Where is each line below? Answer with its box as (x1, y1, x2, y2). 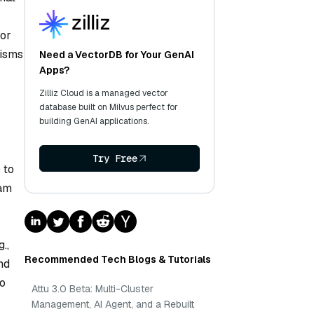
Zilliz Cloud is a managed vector (39, 88, 168, 99)
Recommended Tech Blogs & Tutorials (25, 253, 211, 266)
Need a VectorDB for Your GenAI (39, 48, 194, 61)
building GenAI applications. (39, 116, 149, 127)
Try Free (92, 152, 137, 165)
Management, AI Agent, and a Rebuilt (32, 298, 194, 310)
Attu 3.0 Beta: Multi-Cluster (32, 282, 153, 295)
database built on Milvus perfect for (39, 102, 178, 113)
